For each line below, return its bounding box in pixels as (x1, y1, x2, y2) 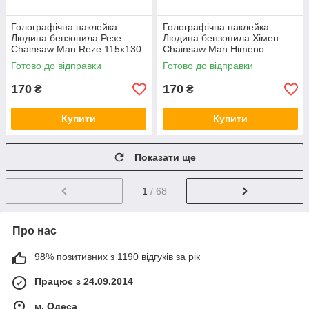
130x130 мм (163, 54, 217, 66)
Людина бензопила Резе (11, 32, 121, 44)
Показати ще (134, 152, 196, 163)
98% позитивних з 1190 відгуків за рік (34, 251, 200, 263)
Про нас (12, 225, 57, 237)
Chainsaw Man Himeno (163, 43, 264, 55)
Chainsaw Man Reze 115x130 (11, 43, 141, 55)
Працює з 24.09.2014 (34, 276, 133, 288)
